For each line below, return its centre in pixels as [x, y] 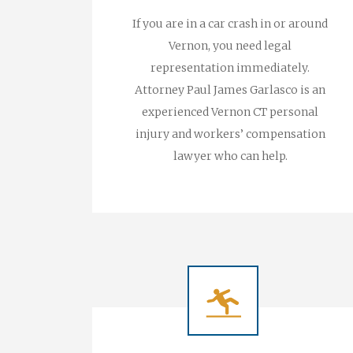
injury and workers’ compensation [230, 134]
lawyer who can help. [230, 156]
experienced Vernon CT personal [230, 112]
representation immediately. [230, 68]
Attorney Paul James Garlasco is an [230, 90]
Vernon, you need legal [230, 46]
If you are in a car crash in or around [230, 24]
